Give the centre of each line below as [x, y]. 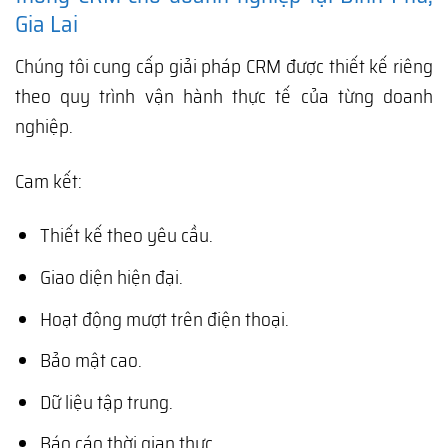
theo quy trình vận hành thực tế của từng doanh [224, 95]
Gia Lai [46, 24]
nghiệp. [44, 125]
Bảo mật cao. [90, 360]
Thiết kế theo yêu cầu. [126, 235]
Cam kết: [48, 180]
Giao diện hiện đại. [111, 277]
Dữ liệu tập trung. [106, 401]
